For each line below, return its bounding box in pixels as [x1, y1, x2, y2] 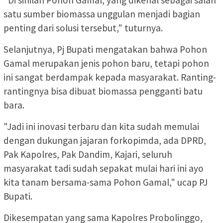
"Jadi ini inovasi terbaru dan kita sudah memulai [3, 120, 199, 132]
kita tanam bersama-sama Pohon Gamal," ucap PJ [3, 176, 208, 188]
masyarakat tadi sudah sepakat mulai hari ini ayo [3, 162, 204, 174]
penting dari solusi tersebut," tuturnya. [3, 21, 163, 34]
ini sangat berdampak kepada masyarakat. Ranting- [3, 71, 216, 83]
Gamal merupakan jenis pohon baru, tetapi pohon [3, 57, 209, 69]
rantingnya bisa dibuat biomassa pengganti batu [3, 85, 203, 97]
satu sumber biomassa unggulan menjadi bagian [3, 7, 200, 20]
